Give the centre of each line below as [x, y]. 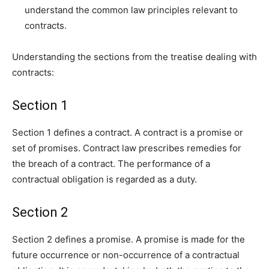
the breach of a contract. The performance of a [111, 164]
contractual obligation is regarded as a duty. [106, 180]
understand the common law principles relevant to [131, 10]
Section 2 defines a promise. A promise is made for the [128, 240]
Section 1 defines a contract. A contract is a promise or [128, 133]
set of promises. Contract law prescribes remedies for [127, 148]
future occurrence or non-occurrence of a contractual [126, 255]
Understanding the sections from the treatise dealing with [134, 57]
